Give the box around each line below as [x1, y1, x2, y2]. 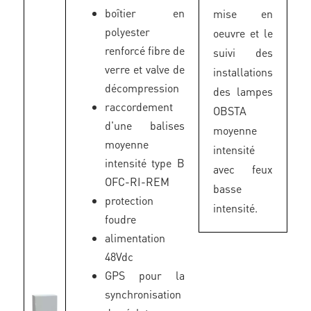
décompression [104, 81, 179, 95]
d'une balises [104, 118, 185, 133]
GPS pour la [104, 268, 185, 283]
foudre [104, 212, 136, 226]
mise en [212, 6, 273, 21]
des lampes [212, 84, 273, 99]
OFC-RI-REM [104, 174, 169, 189]
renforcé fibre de [104, 43, 185, 58]
